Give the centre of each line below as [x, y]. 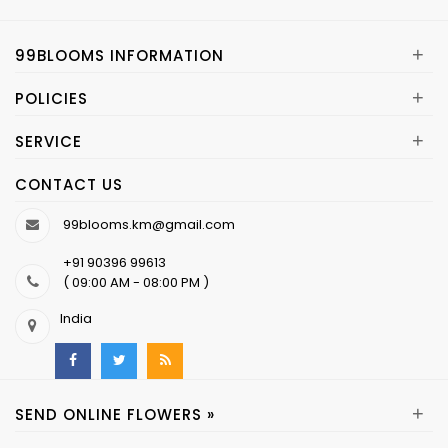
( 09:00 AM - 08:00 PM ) [136, 282]
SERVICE [48, 141]
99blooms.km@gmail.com [149, 224]
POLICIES [51, 98]
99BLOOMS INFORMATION [119, 55]
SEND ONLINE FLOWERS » [115, 414]
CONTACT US [69, 184]
